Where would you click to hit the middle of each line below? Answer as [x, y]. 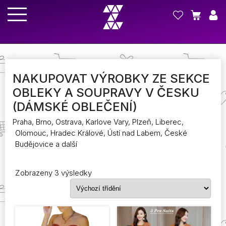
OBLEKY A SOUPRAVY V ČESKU [106, 93]
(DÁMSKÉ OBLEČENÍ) [75, 107]
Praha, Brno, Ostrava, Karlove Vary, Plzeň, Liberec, [98, 122]
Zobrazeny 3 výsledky [53, 173]
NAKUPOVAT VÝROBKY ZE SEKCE [111, 78]
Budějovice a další [46, 144]
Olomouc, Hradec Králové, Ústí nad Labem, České [101, 133]
